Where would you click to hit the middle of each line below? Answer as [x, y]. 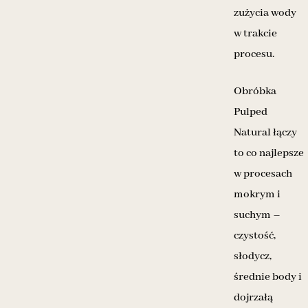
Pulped [251, 112]
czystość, [255, 236]
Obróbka [255, 92]
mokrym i [257, 195]
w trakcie [255, 34]
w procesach [263, 174]
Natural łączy [265, 133]
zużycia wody [265, 13]
